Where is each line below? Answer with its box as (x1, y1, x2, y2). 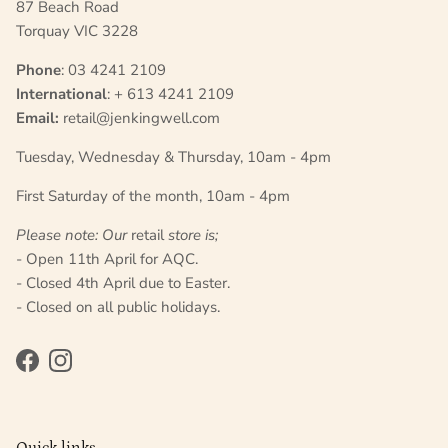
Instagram (59, 360, 127, 381)
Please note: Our (16, 225, 131, 246)
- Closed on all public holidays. (16, 297, 220, 318)
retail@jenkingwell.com (63, 108, 220, 129)
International (16, 84, 107, 105)
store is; (164, 225, 218, 246)
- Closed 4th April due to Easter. (16, 273, 230, 294)
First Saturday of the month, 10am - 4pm (16, 186, 290, 207)
